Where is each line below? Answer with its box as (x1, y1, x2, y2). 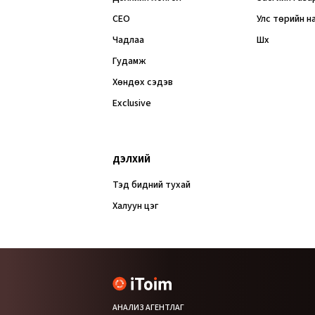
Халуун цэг (112, 199, 159, 214)
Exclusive (112, 96, 151, 111)
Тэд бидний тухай (112, 178, 191, 193)
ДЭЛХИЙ (112, 153, 150, 167)
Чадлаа (112, 33, 144, 48)
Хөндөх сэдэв (112, 75, 173, 90)
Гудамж (112, 54, 146, 69)
